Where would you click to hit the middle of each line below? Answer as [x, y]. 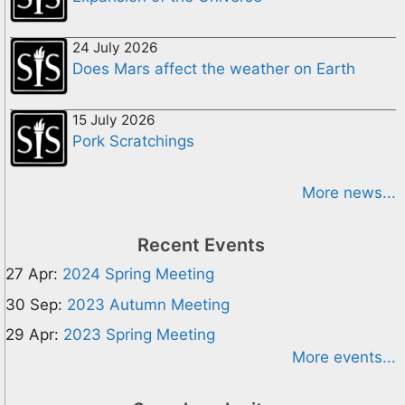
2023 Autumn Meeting [148, 304]
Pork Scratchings [133, 141]
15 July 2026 [114, 120]
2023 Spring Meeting [139, 334]
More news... [349, 193]
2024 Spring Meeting [138, 274]
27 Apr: [32, 274]
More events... [344, 357]
